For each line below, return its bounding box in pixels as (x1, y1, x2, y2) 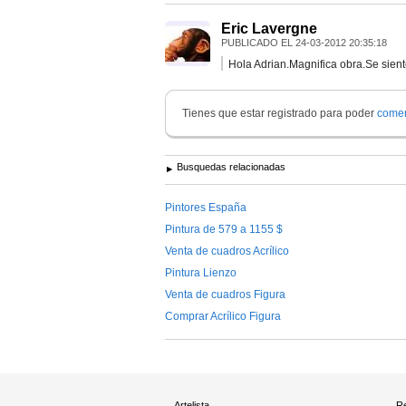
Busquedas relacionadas (177, 160, 285, 172)
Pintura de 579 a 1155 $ (165, 222, 283, 236)
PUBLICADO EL (221, 36, 295, 48)
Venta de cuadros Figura (165, 287, 285, 301)
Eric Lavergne (221, 20, 317, 36)
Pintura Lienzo (165, 266, 237, 279)
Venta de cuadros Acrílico (165, 244, 289, 257)
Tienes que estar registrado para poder (182, 106, 377, 120)
